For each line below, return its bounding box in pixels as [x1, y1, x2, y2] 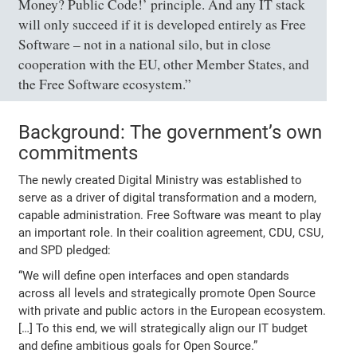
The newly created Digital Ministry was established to [18, 172, 303, 187]
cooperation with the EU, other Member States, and [18, 54, 310, 73]
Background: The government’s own [18, 120, 323, 143]
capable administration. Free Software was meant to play [18, 207, 322, 222]
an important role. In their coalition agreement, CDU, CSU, [18, 225, 324, 240]
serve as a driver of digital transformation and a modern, [18, 190, 317, 205]
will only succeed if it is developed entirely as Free [18, 14, 307, 33]
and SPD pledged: [18, 242, 112, 257]
